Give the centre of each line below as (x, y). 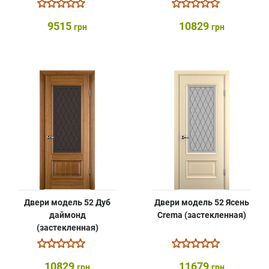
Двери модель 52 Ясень (202, 202)
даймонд (67, 215)
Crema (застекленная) (202, 215)
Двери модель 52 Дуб (67, 202)
